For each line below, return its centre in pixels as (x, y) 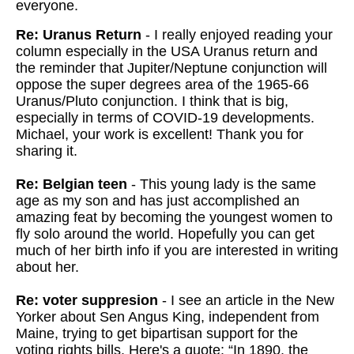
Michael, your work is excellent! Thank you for (160, 134)
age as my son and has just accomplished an (158, 201)
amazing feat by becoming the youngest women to (174, 217)
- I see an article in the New (246, 300)
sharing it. (47, 151)
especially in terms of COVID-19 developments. (165, 118)
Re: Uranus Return (79, 35)
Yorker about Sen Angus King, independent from (168, 317)
